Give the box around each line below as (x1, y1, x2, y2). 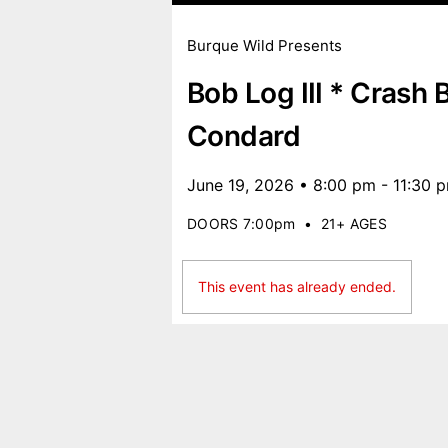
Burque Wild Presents (187, 36, 342, 55)
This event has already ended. (198, 278, 396, 295)
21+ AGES (320, 215, 388, 232)
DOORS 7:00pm (187, 215, 296, 232)
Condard (187, 119, 301, 153)
